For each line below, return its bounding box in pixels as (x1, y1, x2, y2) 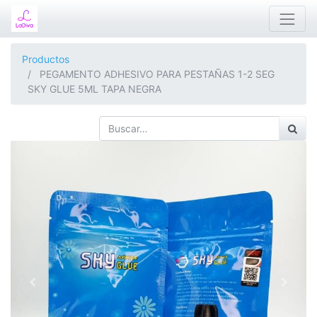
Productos (22, 53, 69, 65)
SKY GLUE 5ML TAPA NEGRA (28, 83, 161, 95)
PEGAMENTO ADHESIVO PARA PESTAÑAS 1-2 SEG (40, 68, 275, 80)
